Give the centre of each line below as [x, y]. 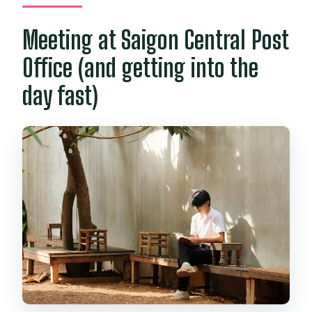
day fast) [61, 96]
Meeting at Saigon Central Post [156, 40]
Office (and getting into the [141, 68]
